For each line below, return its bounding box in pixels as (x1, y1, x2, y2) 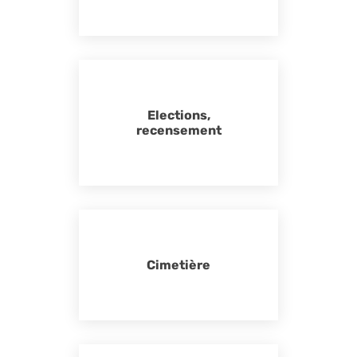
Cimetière (147, 257, 210, 273)
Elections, (147, 108, 210, 123)
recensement (135, 123, 222, 138)
